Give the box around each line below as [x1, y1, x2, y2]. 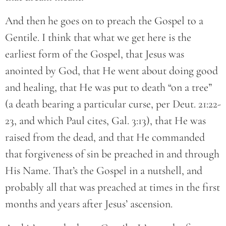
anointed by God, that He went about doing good [5, 64, 218, 78]
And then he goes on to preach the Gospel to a [5, 14, 203, 28]
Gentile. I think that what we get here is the [5, 31, 191, 44]
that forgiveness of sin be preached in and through [5, 147, 219, 161]
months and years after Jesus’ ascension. [5, 197, 173, 211]
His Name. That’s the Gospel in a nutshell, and [5, 164, 202, 178]
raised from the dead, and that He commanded [5, 131, 205, 144]
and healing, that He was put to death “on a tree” [5, 81, 212, 94]
